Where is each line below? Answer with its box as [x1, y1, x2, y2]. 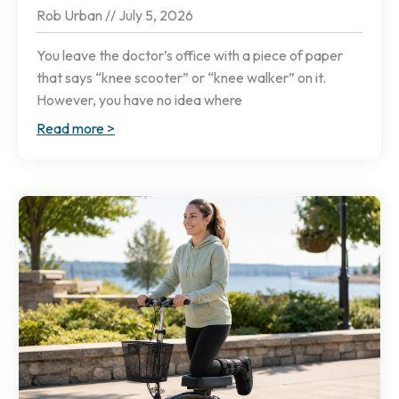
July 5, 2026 [116, 6, 193, 25]
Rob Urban [37, 6, 105, 25]
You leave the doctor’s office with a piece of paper [37, 46, 343, 65]
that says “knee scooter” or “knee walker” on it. [37, 69, 326, 87]
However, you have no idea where [37, 91, 242, 110]
